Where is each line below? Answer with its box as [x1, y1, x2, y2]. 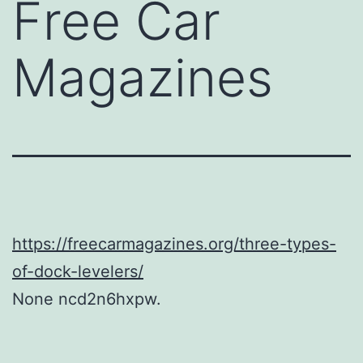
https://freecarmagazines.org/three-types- [12, 233, 336, 254]
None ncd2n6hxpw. [12, 288, 161, 309]
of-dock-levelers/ [12, 261, 143, 281]
